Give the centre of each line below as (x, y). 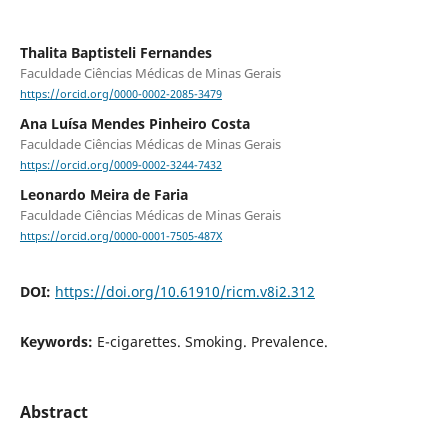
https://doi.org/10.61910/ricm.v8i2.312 (184, 291)
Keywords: (58, 341)
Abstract (53, 411)
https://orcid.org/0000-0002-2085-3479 (120, 94)
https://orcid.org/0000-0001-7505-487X (120, 236)
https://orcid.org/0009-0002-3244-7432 (120, 165)
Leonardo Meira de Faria (103, 195)
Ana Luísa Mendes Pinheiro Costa (134, 124)
